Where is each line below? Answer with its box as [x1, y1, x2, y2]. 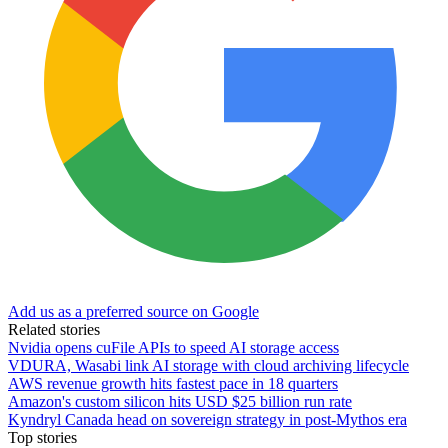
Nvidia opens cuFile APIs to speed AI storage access [8, 339, 339, 357]
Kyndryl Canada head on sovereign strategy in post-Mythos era [8, 411, 407, 429]
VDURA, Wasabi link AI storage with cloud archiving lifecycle [8, 357, 409, 375]
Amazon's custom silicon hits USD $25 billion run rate [8, 393, 352, 411]
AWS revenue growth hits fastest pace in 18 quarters [8, 375, 338, 393]
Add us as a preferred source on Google [8, 303, 259, 321]
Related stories [8, 321, 100, 339]
